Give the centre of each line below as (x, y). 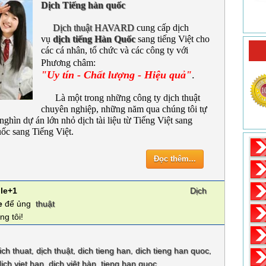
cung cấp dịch (161, 28)
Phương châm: (68, 63)
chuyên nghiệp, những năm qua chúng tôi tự (124, 109)
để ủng (17, 204)
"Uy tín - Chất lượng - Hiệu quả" (116, 75)
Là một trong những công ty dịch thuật (121, 98)
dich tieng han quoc (172, 251)
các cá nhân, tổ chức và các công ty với (115, 50)
